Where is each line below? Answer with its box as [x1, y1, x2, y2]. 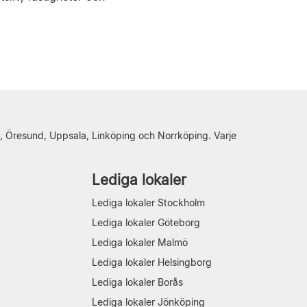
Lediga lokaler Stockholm [92, 196, 205, 208]
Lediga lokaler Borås [92, 275, 183, 288]
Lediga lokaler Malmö [92, 236, 188, 248]
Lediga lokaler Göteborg [92, 216, 200, 228]
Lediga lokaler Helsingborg [92, 256, 212, 268]
